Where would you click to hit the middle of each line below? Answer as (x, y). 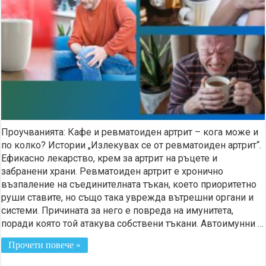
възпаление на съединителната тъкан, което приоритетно (129, 185)
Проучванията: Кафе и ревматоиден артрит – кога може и (130, 132)
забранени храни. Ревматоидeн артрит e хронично (113, 172)
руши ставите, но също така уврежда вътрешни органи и (128, 198)
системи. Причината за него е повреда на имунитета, (118, 211)
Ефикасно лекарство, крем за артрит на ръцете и (110, 159)
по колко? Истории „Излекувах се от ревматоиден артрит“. (132, 145)
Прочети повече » (45, 245)
